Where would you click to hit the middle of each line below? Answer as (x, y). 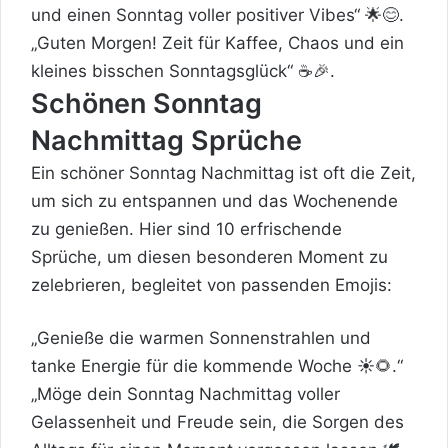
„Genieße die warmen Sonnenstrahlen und (201, 337)
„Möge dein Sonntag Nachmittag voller (185, 393)
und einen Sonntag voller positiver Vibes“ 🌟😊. (217, 14)
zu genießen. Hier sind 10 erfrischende (186, 228)
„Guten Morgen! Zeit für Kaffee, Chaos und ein (217, 42)
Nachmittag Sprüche (166, 140)
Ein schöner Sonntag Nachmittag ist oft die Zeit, (223, 172)
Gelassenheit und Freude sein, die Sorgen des (217, 421)
